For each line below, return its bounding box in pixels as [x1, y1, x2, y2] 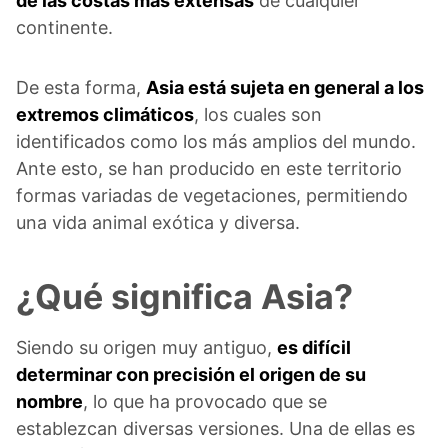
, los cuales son [194, 104, 322, 126]
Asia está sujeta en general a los [146, 77, 424, 99]
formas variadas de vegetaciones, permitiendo [16, 185, 408, 207]
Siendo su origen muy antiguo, [16, 337, 277, 359]
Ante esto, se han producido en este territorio [16, 158, 402, 180]
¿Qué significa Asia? [16, 276, 353, 318]
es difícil [277, 337, 351, 359]
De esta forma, [16, 77, 146, 99]
